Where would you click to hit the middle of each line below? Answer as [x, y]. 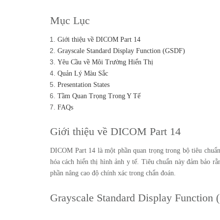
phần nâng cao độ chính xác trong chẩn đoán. [113, 173]
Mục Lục [70, 20]
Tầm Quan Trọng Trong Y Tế [99, 96]
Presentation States [83, 85]
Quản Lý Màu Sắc [83, 73]
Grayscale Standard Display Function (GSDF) [121, 51]
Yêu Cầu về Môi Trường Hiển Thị [105, 62]
